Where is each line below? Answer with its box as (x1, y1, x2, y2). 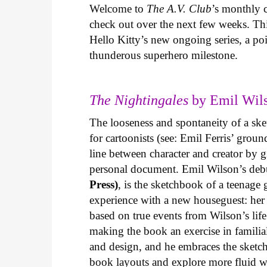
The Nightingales (89, 92, 189, 108)
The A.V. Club (147, 2, 212, 15)
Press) (89, 178, 119, 191)
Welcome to (89, 2, 147, 15)
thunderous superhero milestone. (89, 49, 241, 62)
